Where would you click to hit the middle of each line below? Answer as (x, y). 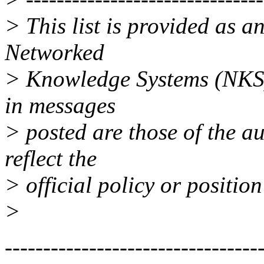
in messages (60, 105)
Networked (55, 52)
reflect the (51, 159)
